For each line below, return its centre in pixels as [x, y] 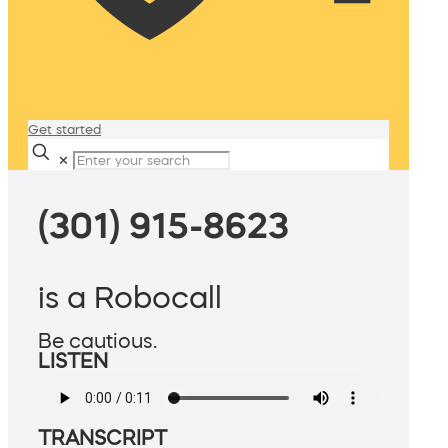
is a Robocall [130, 297]
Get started [64, 129]
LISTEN [73, 361]
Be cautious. [97, 341]
